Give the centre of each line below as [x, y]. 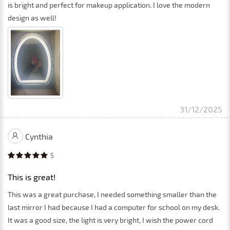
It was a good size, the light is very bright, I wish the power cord [110, 220]
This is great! [32, 177]
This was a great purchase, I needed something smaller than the [112, 194]
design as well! [32, 17]
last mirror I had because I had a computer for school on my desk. [114, 207]
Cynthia [39, 136]
